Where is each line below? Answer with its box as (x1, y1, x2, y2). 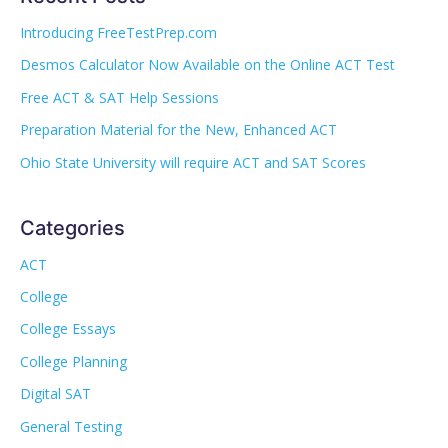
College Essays (20, 319, 116, 339)
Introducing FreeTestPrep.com (20, 23, 217, 43)
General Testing (20, 416, 122, 436)
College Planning (20, 351, 127, 371)
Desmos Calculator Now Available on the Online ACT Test (20, 55, 395, 75)
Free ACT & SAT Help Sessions (20, 87, 219, 107)
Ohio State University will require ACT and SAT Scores (20, 152, 366, 172)
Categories (20, 215, 125, 240)
